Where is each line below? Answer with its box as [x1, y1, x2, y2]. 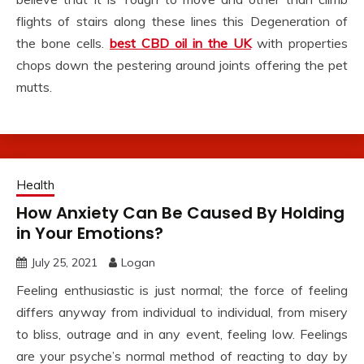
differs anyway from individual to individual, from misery [16, 304, 348, 320]
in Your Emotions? [16, 222, 163, 245]
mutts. [16, 79, 52, 95]
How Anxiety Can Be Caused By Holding [16, 201, 344, 224]
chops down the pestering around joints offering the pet [16, 57, 348, 73]
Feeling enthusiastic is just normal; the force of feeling [16, 282, 348, 298]
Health [16, 177, 54, 193]
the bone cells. [16, 35, 110, 51]
